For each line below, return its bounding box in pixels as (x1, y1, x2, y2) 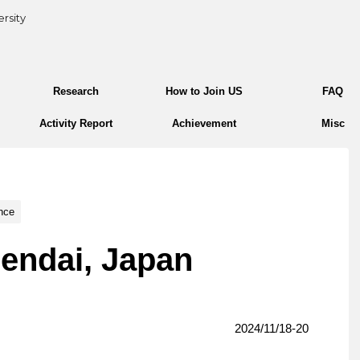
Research (52, 85, 99, 97)
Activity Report (39, 117, 112, 129)
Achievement (172, 117, 236, 129)
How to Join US (166, 85, 243, 97)
